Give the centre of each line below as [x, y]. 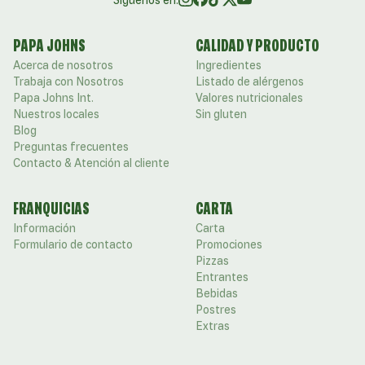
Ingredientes [229, 66]
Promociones [229, 245]
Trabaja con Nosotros [68, 82]
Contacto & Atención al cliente [91, 163]
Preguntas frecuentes [71, 147]
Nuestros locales [56, 114]
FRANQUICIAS [51, 209]
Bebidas [217, 294]
